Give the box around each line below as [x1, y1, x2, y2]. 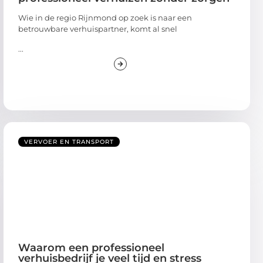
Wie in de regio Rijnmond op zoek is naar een [18, 13, 192, 23]
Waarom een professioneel [18, 241, 164, 254]
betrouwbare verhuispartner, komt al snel [18, 24, 177, 34]
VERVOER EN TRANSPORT [24, 137, 114, 146]
